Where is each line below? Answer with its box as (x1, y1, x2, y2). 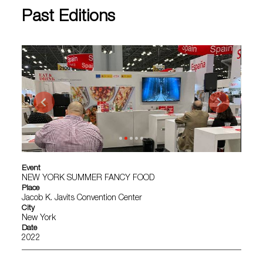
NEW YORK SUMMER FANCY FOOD (22, 174, 155, 183)
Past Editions (22, 9, 116, 26)
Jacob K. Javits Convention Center (22, 194, 143, 203)
